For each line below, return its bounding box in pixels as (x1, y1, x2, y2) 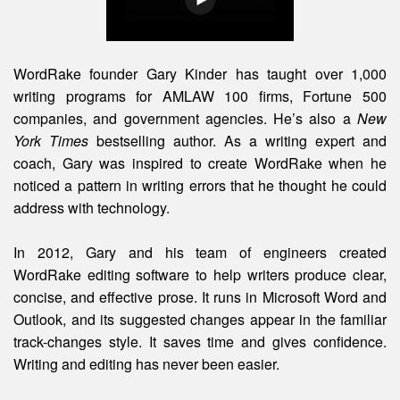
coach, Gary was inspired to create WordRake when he (13, 152, 387, 173)
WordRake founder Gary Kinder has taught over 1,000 (13, 62, 387, 84)
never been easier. (162, 353, 279, 374)
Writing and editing (13, 353, 132, 374)
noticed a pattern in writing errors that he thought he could (13, 174, 387, 196)
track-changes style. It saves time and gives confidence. (13, 330, 387, 352)
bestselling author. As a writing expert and (96, 129, 387, 151)
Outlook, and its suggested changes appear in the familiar (13, 308, 387, 329)
